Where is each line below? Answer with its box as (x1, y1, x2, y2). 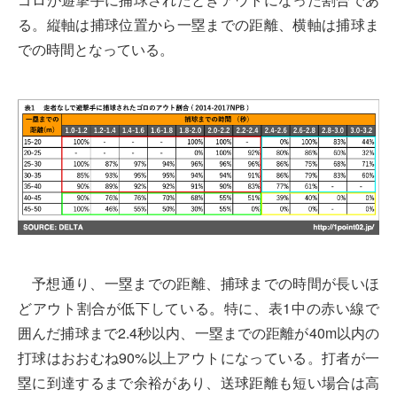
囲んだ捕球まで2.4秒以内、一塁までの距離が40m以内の (18, 322, 379, 343)
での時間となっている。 (18, 39, 174, 60)
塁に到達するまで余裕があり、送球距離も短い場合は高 (18, 371, 379, 393)
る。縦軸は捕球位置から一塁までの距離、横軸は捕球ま (18, 14, 379, 35)
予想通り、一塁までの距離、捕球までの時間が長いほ (32, 272, 379, 293)
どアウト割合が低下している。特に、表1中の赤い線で (18, 297, 379, 318)
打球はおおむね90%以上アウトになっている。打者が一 (18, 346, 379, 368)
